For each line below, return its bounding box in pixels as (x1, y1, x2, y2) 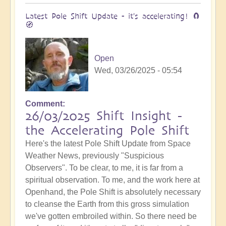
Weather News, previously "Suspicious (25, 151, 164, 160)
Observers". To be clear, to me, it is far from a (25, 163, 183, 173)
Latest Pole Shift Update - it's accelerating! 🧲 (25, 11, 200, 21)
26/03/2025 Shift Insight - (25, 108, 182, 124)
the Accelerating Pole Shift (25, 123, 189, 138)
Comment (25, 99, 63, 108)
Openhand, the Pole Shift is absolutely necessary (25, 188, 201, 197)
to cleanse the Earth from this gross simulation (25, 200, 189, 209)
